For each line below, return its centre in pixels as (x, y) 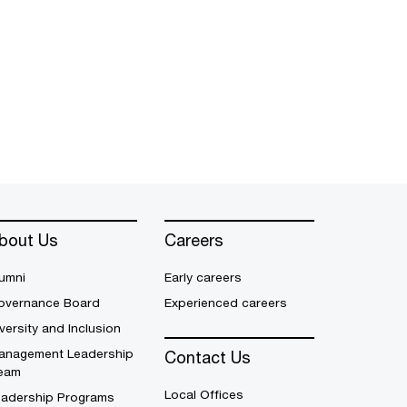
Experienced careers (226, 303)
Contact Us (208, 357)
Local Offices (204, 395)
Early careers (203, 278)
